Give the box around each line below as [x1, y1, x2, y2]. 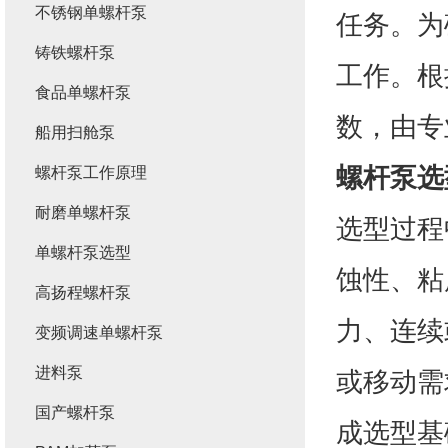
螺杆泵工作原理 [35, 164, 147, 181]
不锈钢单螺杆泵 [35, 4, 147, 21]
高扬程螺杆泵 [35, 284, 131, 301]
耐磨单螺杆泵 [35, 204, 131, 221]
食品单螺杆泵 [35, 84, 131, 101]
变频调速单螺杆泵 [35, 324, 163, 341]
